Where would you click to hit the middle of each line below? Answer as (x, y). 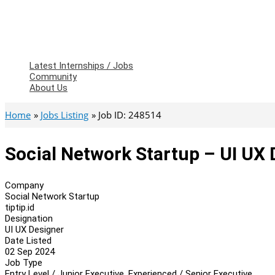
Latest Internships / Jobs (81, 66)
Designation (29, 218)
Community (53, 77)
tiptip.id (20, 207)
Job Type (24, 262)
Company (24, 185)
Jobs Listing (64, 115)
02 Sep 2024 (30, 251)
